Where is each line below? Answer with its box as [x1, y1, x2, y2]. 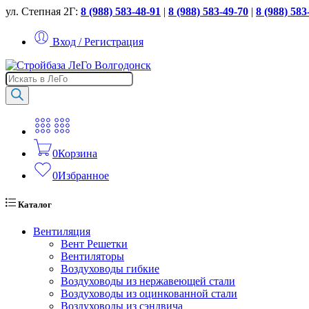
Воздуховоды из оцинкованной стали [61, 288, 237, 300]
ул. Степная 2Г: [6, 6, 78, 17]
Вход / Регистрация [52, 36, 143, 48]
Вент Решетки [61, 238, 128, 250]
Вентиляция [33, 226, 90, 238]
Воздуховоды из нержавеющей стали [61, 275, 235, 288]
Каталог [16, 199, 52, 210]
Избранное [58, 170, 109, 181]
